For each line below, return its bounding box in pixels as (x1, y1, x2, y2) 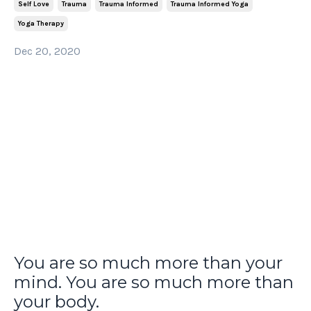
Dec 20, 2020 (14, 44, 81, 58)
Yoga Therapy (18, 19, 64, 28)
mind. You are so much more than (14, 272, 294, 293)
